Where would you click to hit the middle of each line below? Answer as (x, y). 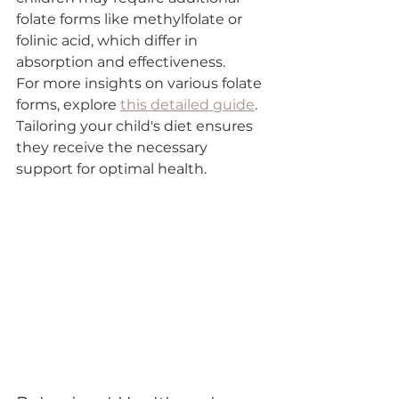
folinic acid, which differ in (109, 40)
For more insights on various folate (141, 83)
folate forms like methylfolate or (131, 19)
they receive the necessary (114, 147)
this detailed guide (187, 104)
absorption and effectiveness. (121, 61)
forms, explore (68, 104)
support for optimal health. (111, 168)
